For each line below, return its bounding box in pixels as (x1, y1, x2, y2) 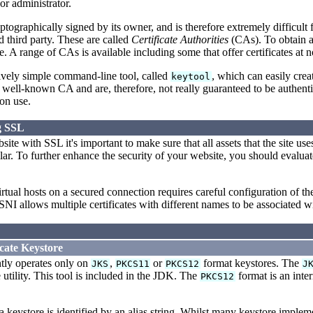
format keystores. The (200, 257, 302, 270)
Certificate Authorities (131, 34, 228, 46)
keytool (171, 71, 211, 82)
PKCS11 (115, 259, 150, 270)
